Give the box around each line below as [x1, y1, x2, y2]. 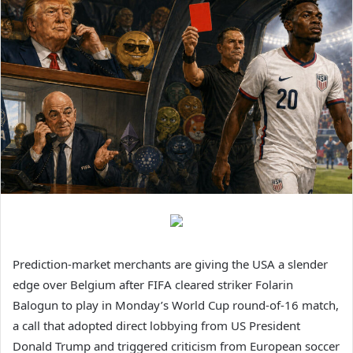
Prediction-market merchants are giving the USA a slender [13, 255, 328, 272]
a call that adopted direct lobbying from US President [13, 317, 300, 333]
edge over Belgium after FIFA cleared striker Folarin [13, 276, 293, 292]
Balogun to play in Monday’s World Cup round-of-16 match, [13, 296, 339, 313]
